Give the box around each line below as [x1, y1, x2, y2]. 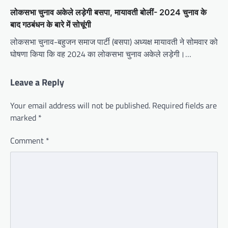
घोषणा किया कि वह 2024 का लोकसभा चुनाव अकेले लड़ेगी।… [10, 47, 191, 60]
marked [10, 111, 38, 124]
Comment [10, 134, 46, 147]
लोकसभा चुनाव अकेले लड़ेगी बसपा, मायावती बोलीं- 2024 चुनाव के [10, 7, 207, 17]
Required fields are [152, 99, 217, 111]
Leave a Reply [10, 75, 64, 89]
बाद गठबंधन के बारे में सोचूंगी [10, 19, 91, 30]
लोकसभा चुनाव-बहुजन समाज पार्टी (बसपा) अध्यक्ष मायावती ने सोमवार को [10, 35, 218, 48]
